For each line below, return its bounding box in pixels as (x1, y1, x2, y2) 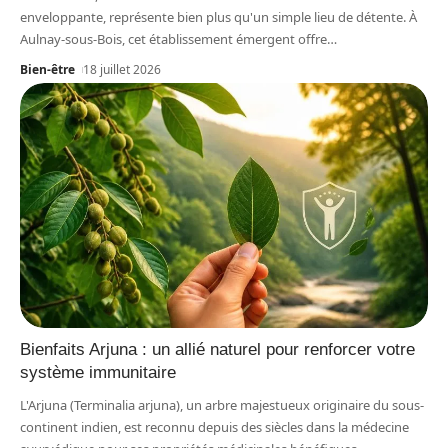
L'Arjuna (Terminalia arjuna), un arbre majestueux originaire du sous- (20, 396, 424, 415)
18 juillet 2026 (83, 61, 162, 79)
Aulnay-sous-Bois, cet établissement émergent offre (20, 30, 327, 49)
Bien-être (20, 61, 75, 79)
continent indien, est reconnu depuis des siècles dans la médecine (20, 418, 409, 437)
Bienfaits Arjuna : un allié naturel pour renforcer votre (20, 340, 415, 360)
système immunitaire (20, 363, 176, 383)
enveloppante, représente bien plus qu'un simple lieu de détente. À (20, 8, 417, 27)
